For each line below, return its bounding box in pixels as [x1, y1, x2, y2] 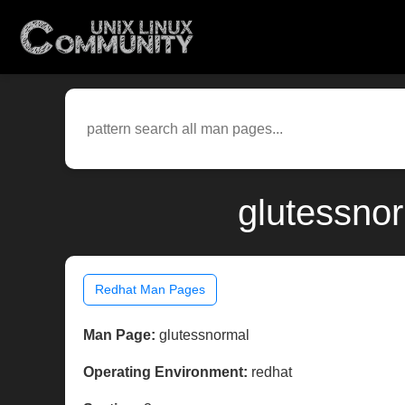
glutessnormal [155, 327, 250, 344]
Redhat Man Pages [95, 282, 205, 297]
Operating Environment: [83, 364, 248, 381]
